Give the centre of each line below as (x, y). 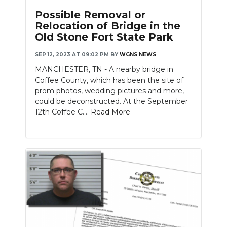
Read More (110, 112)
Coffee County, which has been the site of (109, 80)
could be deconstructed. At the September (111, 101)
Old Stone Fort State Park (104, 37)
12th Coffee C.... (63, 112)
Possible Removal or (90, 14)
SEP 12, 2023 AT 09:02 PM (72, 54)
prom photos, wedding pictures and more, (109, 90)
